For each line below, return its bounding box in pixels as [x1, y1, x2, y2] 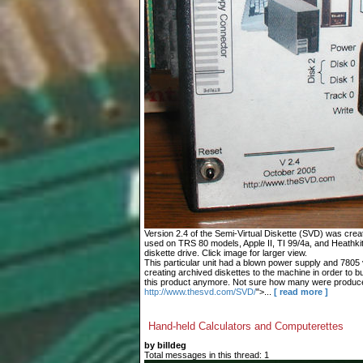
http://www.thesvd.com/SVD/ [144, 287, 256, 297]
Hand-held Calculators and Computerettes [148, 320, 344, 332]
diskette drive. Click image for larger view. [144, 248, 307, 258]
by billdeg [144, 340, 186, 350]
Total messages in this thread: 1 [144, 350, 269, 360]
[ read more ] [274, 287, 328, 297]
